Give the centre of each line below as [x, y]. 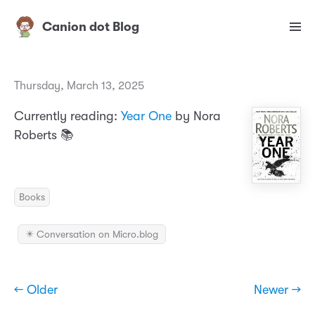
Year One [146, 116]
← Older [36, 290]
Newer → [277, 290]
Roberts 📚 [44, 135]
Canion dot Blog [91, 27]
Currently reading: [67, 116]
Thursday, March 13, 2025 [79, 86]
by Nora [196, 116]
